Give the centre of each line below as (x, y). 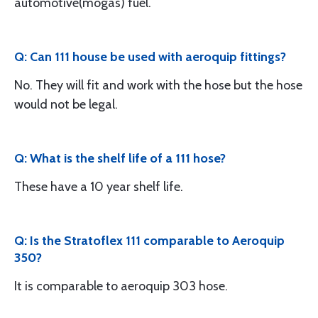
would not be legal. (66, 104)
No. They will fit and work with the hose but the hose (158, 85)
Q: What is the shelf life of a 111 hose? (120, 158)
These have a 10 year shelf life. (99, 187)
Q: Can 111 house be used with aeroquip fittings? (150, 57)
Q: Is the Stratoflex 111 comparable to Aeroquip (149, 241)
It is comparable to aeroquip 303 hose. (121, 286)
